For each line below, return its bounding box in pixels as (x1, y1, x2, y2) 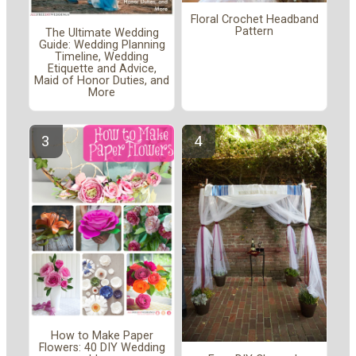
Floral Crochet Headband (190, 13, 319, 27)
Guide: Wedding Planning (38, 38, 165, 52)
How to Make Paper (50, 328, 153, 342)
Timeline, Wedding (55, 50, 149, 64)
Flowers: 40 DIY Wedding (38, 340, 165, 354)
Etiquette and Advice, (47, 62, 157, 76)
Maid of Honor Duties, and (34, 74, 169, 88)
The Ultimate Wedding (44, 26, 159, 41)
